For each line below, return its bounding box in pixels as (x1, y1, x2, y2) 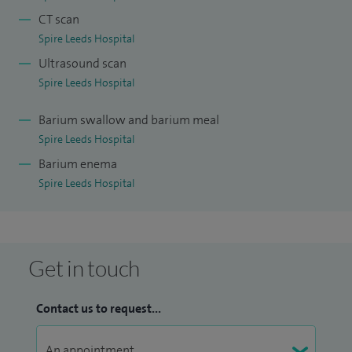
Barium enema (38, 156, 117, 172)
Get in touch (28, 255, 140, 281)
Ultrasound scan (38, 55, 126, 71)
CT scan (38, 11, 79, 27)
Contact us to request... (36, 300, 161, 317)
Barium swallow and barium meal (38, 112, 219, 128)
